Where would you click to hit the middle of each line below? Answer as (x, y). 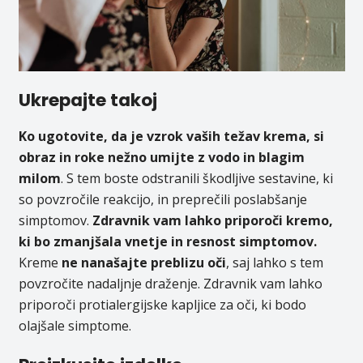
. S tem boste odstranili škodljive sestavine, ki (196, 178)
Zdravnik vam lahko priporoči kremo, (212, 220)
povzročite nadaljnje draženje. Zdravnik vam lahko (170, 283)
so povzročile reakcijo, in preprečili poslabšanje (162, 199)
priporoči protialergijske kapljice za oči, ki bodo (162, 304)
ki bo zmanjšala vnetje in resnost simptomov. (167, 241)
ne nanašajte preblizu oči (143, 262)
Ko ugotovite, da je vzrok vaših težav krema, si (171, 136)
